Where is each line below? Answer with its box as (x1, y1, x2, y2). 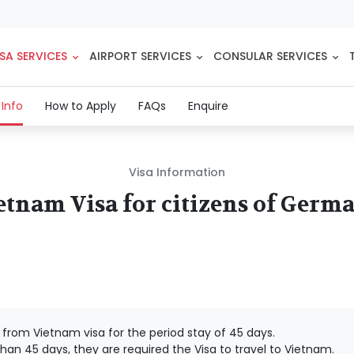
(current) (21, 96, 74, 113)
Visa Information (129, 164, 225, 180)
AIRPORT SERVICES (88, 48, 191, 65)
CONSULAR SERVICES (213, 48, 327, 65)
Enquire (187, 97, 228, 114)
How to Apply (44, 97, 116, 114)
